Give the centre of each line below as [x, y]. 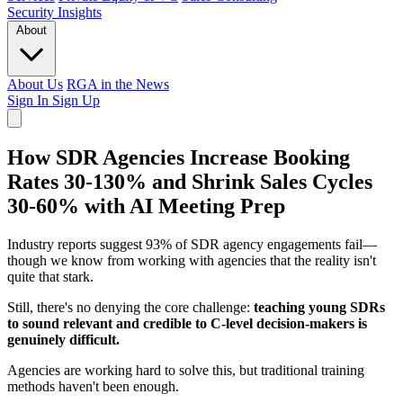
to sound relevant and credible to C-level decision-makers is [187, 323]
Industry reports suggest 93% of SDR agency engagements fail [185, 244]
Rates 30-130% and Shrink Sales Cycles [190, 181]
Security [32, 12]
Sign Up [76, 100]
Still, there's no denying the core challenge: [130, 307]
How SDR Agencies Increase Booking [179, 157]
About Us [35, 84]
